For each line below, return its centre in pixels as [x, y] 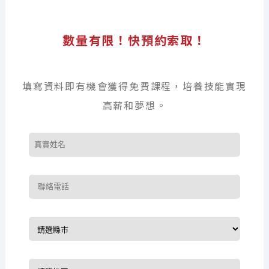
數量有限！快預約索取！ [134, 41]
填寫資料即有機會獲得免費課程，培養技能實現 [134, 86]
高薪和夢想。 [134, 105]
